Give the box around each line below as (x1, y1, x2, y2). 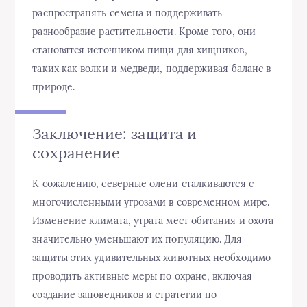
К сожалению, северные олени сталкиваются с (32, 177, 254, 190)
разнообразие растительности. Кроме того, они (32, 25, 256, 38)
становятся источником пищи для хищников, (32, 43, 247, 56)
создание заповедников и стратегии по (32, 288, 217, 301)
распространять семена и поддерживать (32, 6, 223, 19)
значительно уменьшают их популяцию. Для (32, 232, 243, 245)
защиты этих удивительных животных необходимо (32, 251, 271, 264)
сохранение (32, 143, 121, 162)
